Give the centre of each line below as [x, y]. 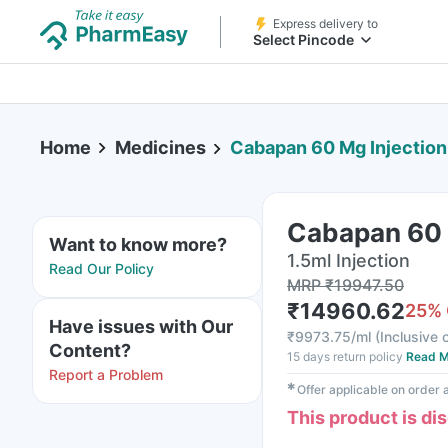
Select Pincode [303, 39]
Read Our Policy [101, 268]
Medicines [160, 147]
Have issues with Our [141, 326]
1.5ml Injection [348, 260]
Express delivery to [325, 23]
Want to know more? [138, 244]
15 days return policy [345, 356]
